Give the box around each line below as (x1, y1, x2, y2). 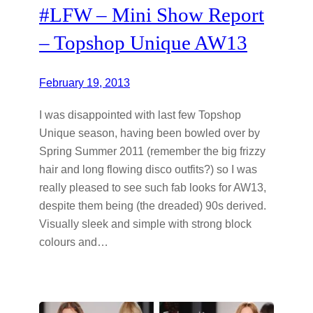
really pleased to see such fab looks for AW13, (39, 180, 266, 194)
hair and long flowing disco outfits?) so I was (39, 162, 257, 175)
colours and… (39, 235, 108, 248)
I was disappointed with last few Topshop (39, 108, 241, 121)
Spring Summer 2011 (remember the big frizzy (39, 144, 265, 157)
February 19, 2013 (39, 75, 130, 89)
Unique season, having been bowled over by (39, 126, 260, 139)
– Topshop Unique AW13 (39, 31, 247, 54)
